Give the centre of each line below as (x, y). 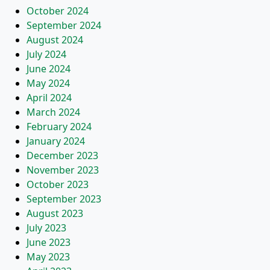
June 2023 (49, 242)
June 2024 (49, 69)
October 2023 (58, 184)
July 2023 (46, 228)
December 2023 (62, 155)
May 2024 (48, 83)
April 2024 (49, 98)
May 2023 (48, 257)
